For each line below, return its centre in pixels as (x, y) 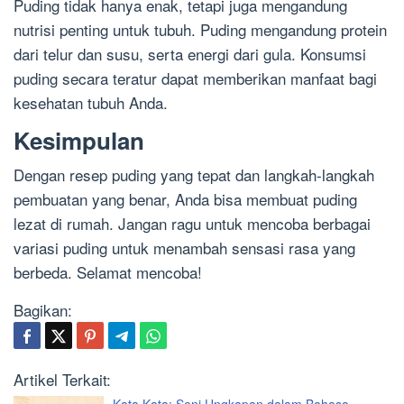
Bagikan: (43, 310)
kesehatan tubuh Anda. (91, 103)
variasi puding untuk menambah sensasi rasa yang (184, 248)
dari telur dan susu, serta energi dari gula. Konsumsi (190, 54)
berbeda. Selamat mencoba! (108, 272)
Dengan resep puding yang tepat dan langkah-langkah (194, 175)
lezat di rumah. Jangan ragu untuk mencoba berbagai (192, 224)
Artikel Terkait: (62, 380)
